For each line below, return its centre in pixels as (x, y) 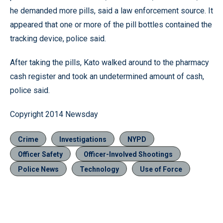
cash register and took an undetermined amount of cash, (107, 76)
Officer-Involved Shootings (128, 154)
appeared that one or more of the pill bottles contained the (111, 25)
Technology (99, 169)
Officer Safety (40, 154)
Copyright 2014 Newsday (54, 114)
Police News (38, 169)
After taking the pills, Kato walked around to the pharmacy (110, 62)
